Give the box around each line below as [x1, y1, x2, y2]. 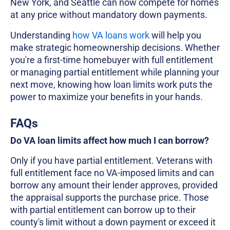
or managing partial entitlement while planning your [10, 67, 219, 78]
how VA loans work [72, 30, 149, 41]
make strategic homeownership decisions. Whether [10, 42, 220, 53]
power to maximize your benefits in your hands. [10, 91, 203, 103]
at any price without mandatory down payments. [10, 9, 207, 21]
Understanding [10, 30, 72, 41]
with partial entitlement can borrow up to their [10, 204, 196, 215]
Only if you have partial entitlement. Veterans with [10, 155, 213, 166]
